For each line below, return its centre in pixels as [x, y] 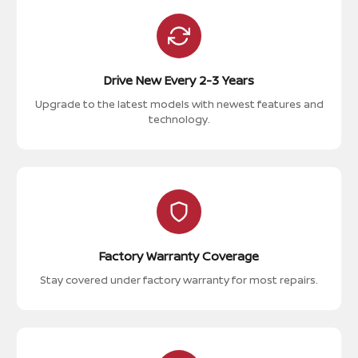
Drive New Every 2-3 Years [179, 80]
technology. [179, 119]
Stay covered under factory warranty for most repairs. [179, 280]
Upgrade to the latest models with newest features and [179, 104]
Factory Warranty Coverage [179, 256]
